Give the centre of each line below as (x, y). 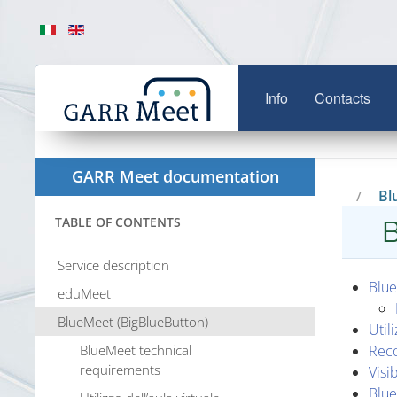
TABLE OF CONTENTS (118, 222)
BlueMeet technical (136, 350)
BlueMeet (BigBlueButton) (133, 322)
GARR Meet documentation (175, 176)
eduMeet (84, 293)
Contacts (343, 98)
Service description (113, 265)
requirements (120, 370)
